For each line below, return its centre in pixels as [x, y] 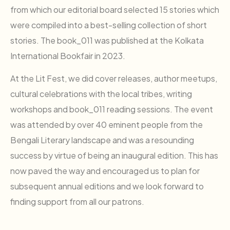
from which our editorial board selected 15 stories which [115, 9]
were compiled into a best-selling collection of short [109, 25]
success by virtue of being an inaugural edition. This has [114, 156]
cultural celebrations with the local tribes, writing [101, 94]
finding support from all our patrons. [77, 202]
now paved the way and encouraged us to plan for [105, 171]
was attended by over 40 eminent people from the [107, 125]
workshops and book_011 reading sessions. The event [112, 109]
